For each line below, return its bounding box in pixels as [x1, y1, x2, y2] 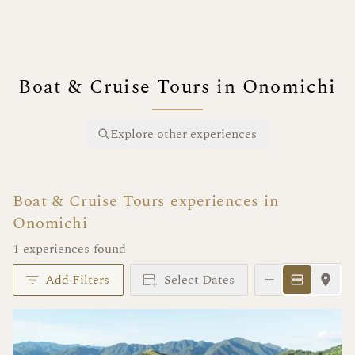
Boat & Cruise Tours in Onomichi [18, 72, 337, 101]
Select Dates [164, 270, 235, 289]
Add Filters [45, 270, 109, 289]
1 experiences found [13, 239, 126, 258]
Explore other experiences [110, 124, 258, 143]
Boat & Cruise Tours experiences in [13, 189, 279, 213]
